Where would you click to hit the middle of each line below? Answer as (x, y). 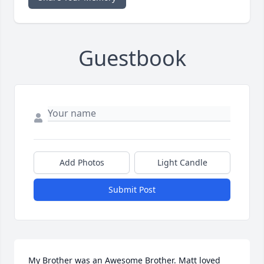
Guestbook (132, 58)
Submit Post (132, 190)
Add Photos (82, 163)
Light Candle (182, 163)
